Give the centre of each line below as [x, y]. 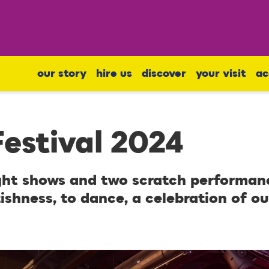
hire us [114, 74]
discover [164, 74]
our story [62, 74]
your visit [221, 74]
